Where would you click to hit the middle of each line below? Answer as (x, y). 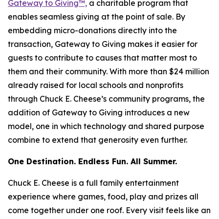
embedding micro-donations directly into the (92, 31)
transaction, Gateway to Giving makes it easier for (103, 44)
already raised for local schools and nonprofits (96, 85)
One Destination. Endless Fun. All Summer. (92, 162)
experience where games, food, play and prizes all (103, 197)
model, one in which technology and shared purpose (106, 126)
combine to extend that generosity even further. (98, 140)
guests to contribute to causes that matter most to (102, 58)
